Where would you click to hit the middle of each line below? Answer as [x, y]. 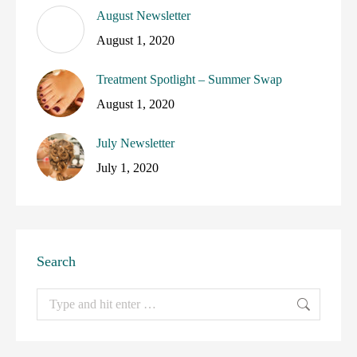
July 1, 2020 [127, 168]
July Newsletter [135, 143]
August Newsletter [143, 16]
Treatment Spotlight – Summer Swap [189, 79]
